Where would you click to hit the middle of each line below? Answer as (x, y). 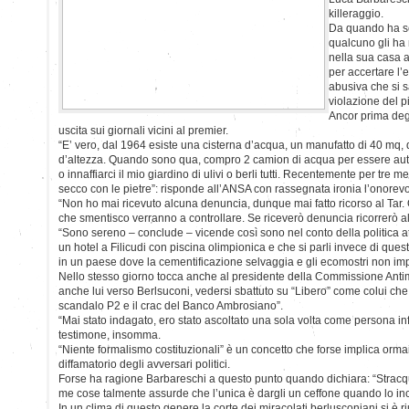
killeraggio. (356, 13)
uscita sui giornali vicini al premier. (143, 130)
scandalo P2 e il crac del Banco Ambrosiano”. (171, 305)
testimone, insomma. (110, 335)
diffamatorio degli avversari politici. (144, 364)
